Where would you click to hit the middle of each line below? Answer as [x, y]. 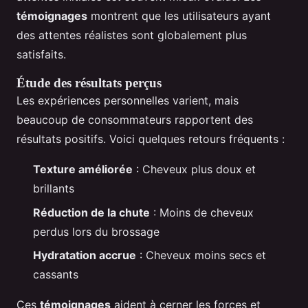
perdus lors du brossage [96, 231]
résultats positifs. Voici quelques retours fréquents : [151, 139]
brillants [54, 189]
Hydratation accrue [85, 255]
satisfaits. [41, 55]
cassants [56, 275]
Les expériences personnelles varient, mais [128, 101]
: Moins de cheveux [202, 212]
